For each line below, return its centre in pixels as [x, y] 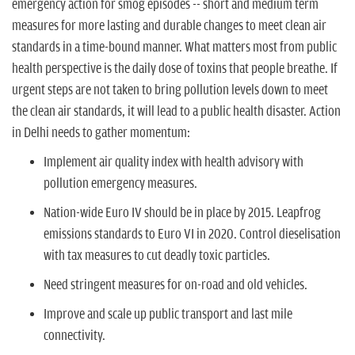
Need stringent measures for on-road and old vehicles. [177, 285]
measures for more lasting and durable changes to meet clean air [169, 26]
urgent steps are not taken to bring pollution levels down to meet [170, 90]
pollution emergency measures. [122, 183]
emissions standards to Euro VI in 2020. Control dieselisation [192, 234]
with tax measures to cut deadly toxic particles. [158, 256]
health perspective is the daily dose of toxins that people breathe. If [175, 69]
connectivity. [74, 336]
